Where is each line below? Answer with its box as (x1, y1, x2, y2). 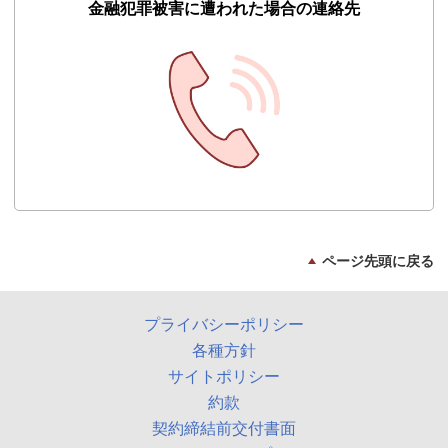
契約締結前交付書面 (152, 420, 296, 438)
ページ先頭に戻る (322, 253, 434, 270)
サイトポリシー (168, 368, 280, 386)
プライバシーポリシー (144, 316, 304, 334)
